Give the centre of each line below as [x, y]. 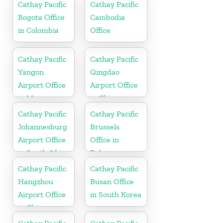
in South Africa [44, 152]
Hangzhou [36, 181]
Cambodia [108, 17]
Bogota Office [41, 17]
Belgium [105, 152]
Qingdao [105, 72]
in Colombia [38, 30]
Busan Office [112, 181]
